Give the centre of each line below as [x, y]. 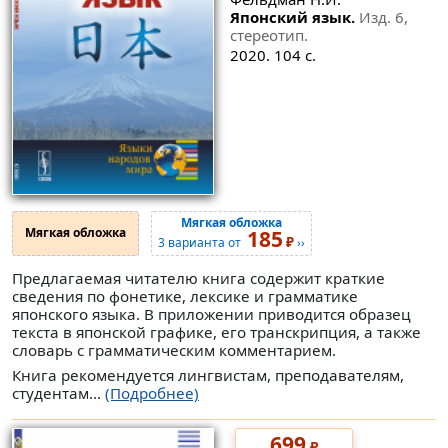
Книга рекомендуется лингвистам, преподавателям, [208, 375]
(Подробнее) [152, 393]
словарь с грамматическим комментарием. [174, 349]
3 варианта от [202, 243]
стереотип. [268, 35]
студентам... [58, 393]
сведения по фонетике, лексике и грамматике [185, 295]
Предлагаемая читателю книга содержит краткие [198, 277]
